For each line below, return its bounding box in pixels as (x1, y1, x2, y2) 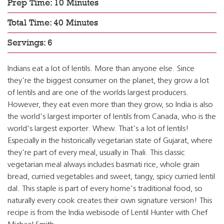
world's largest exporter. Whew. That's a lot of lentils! (7, 125, 189, 133)
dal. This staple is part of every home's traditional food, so (7, 185, 202, 193)
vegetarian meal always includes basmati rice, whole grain (7, 161, 199, 169)
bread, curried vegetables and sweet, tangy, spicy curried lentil (7, 173, 215, 181)
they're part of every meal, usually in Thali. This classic (7, 149, 184, 157)
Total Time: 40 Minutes (7, 17, 98, 27)
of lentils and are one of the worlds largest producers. (7, 89, 188, 97)
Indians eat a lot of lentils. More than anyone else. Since (7, 65, 194, 73)
